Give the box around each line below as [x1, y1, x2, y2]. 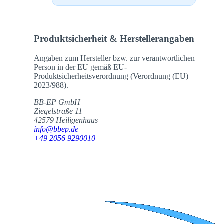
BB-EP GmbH [34, 97, 80, 106]
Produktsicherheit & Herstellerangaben [34, 33, 194, 44]
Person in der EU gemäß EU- [34, 62, 127, 71]
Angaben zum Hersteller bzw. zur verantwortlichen [34, 53, 195, 62]
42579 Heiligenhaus [34, 115, 98, 124]
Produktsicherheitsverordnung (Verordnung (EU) [34, 71, 188, 80]
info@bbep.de [34, 124, 78, 133]
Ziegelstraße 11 [34, 106, 82, 115]
